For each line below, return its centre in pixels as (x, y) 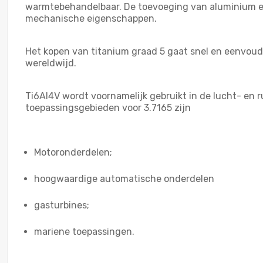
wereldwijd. (51, 63)
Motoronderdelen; (73, 152)
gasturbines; (62, 205)
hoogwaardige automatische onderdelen (124, 178)
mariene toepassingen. (84, 231)
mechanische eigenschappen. (91, 18)
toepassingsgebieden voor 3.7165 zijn (108, 107)
